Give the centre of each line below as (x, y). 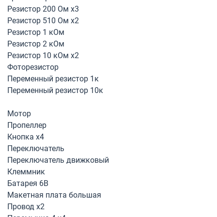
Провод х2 (26, 207)
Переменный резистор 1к (53, 79)
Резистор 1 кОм (36, 32)
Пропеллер (27, 125)
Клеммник (26, 172)
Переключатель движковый (58, 160)
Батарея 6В (28, 183)
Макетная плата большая (54, 195)
